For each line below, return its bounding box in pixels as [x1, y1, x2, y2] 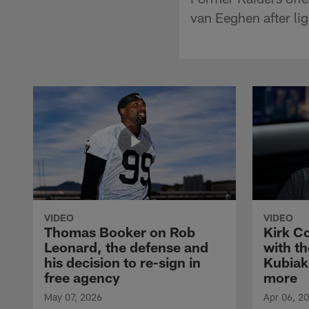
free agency [44, 268, 120, 286]
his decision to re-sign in [44, 253, 201, 270]
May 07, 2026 [44, 290, 102, 303]
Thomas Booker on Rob [44, 223, 195, 240]
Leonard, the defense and [44, 238, 208, 255]
